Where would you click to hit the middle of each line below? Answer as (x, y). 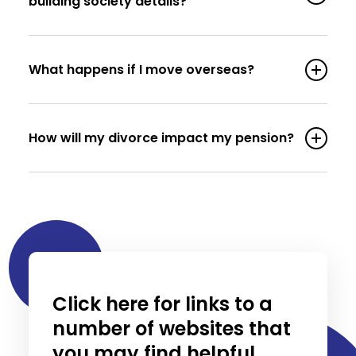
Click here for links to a (162, 304)
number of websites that (171, 329)
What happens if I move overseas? (141, 70)
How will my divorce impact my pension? (161, 138)
